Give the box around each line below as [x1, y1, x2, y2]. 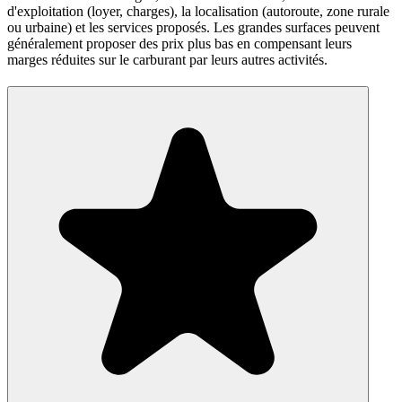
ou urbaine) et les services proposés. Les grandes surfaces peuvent [7, 20, 380, 36]
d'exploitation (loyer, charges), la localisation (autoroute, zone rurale [7, 4, 389, 20]
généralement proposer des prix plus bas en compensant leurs [7, 36, 352, 52]
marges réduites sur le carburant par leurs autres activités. [7, 52, 328, 68]
